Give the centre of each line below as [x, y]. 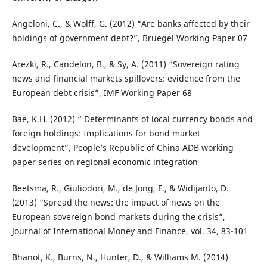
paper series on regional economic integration [105, 162]
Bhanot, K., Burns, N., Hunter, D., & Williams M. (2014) [120, 257]
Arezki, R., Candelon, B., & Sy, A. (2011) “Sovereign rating [125, 64]
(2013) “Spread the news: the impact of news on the [116, 202]
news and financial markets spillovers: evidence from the [126, 78]
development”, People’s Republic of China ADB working [122, 147]
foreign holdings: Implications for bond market [106, 133]
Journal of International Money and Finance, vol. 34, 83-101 [130, 231]
